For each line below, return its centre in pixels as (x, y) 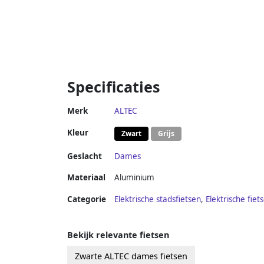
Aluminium (134, 177)
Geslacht (85, 156)
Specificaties (114, 86)
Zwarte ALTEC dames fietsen (131, 256)
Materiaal (86, 177)
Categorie (87, 199)
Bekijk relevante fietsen (118, 235)
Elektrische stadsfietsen (158, 199)
